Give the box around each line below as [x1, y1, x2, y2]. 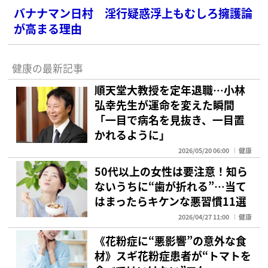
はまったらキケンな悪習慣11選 [95, 193, 247, 209]
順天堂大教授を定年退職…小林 [95, 81, 246, 98]
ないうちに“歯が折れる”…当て [95, 178, 247, 194]
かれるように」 [95, 126, 170, 142]
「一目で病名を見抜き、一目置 [95, 111, 245, 127]
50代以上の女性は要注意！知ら [95, 163, 248, 179]
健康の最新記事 [11, 61, 83, 76]
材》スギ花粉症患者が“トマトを [95, 248, 252, 264]
